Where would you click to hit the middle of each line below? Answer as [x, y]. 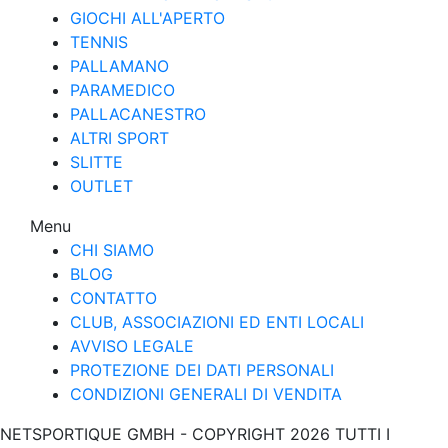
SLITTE [96, 162]
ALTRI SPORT [119, 138]
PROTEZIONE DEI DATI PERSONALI [202, 370]
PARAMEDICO [122, 90]
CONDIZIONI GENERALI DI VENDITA [206, 394]
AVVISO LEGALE [132, 346]
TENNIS [99, 42]
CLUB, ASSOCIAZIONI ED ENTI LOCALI [217, 322]
